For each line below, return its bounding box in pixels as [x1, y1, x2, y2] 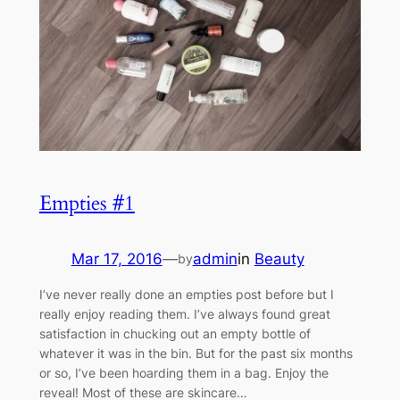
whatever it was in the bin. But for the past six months [38, 346, 353, 362]
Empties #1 [38, 188, 135, 217]
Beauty [254, 249, 304, 268]
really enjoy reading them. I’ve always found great [38, 306, 330, 322]
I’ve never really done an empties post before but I [38, 287, 334, 303]
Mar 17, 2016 [71, 249, 162, 268]
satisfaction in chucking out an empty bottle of [38, 326, 311, 342]
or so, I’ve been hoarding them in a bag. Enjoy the [38, 365, 329, 381]
